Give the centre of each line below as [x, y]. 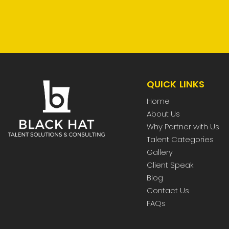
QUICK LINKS [176, 84]
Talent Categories [180, 140]
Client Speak [170, 165]
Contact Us [168, 191]
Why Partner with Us [183, 127]
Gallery [160, 152]
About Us [164, 114]
